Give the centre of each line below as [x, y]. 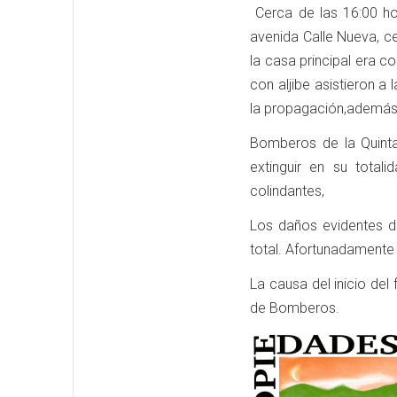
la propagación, [298, 109]
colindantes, [287, 191]
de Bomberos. [295, 308]
